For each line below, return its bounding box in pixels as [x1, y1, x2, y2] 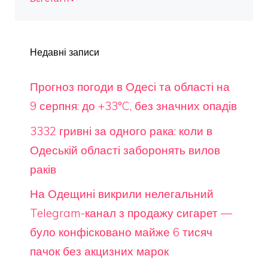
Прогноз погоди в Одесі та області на [30, 80, 230, 94]
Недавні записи [30, 46, 99, 58]
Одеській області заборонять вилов [30, 142, 220, 157]
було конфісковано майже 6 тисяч [30, 225, 212, 239]
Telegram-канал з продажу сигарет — [30, 206, 232, 220]
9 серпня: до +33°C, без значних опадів [30, 99, 237, 113]
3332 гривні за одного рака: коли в [30, 123, 212, 138]
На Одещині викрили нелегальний [30, 187, 214, 201]
